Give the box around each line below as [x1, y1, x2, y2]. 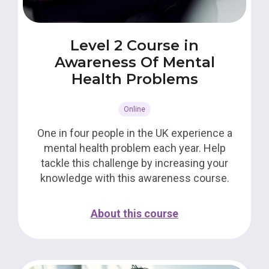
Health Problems [71, 70, 198, 88]
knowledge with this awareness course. [40, 172, 229, 184]
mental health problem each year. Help [43, 142, 226, 154]
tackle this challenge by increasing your [41, 157, 228, 169]
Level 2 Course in [70, 37, 199, 54]
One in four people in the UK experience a [37, 127, 232, 139]
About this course [91, 207, 178, 220]
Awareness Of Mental [54, 53, 215, 71]
